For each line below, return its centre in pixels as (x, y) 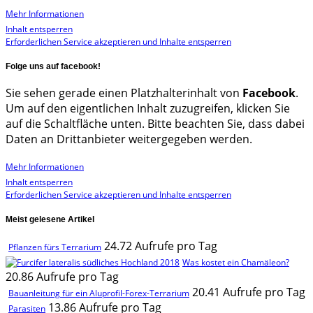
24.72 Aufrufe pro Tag (161, 246)
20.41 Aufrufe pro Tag (249, 292)
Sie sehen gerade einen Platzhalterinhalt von (124, 93)
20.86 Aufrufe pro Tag (62, 277)
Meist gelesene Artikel (50, 219)
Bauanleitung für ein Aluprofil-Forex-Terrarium (99, 293)
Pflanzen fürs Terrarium (55, 247)
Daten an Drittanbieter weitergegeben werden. (129, 139)
